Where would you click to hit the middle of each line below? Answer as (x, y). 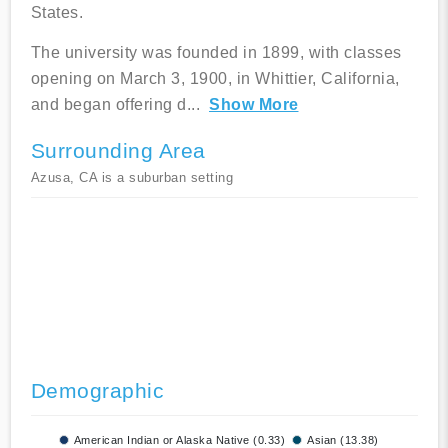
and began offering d (108, 105)
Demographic (97, 391)
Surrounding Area (118, 151)
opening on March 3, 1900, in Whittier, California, (215, 79)
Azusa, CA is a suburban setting (131, 178)
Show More (254, 105)
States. (56, 13)
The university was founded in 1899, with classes (216, 53)
